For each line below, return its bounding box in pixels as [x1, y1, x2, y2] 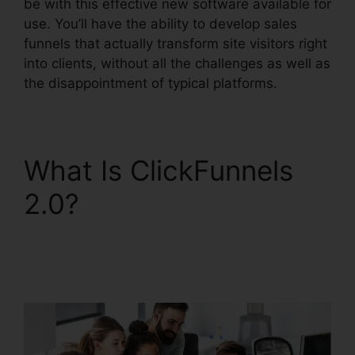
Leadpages [24, 220, 168, 254]
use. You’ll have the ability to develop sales [24, 16, 297, 32]
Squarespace [24, 254, 193, 287]
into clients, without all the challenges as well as [24, 55, 330, 71]
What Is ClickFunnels [24, 154, 293, 187]
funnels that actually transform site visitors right [24, 36, 327, 52]
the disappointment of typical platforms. [24, 75, 277, 91]
